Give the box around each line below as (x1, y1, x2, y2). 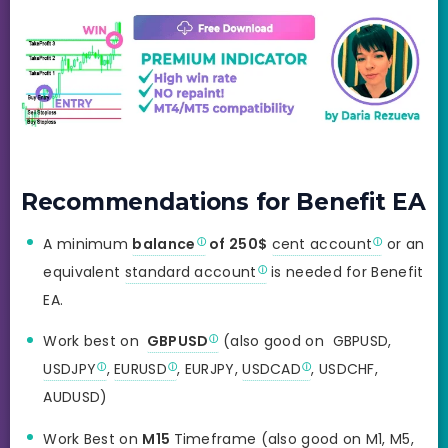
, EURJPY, (177, 359, 243, 380)
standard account (124, 261, 257, 282)
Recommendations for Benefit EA (21, 187, 426, 216)
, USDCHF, (311, 359, 379, 380)
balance (132, 233, 196, 254)
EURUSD (114, 359, 167, 380)
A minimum (43, 233, 133, 254)
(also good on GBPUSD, (218, 331, 392, 352)
